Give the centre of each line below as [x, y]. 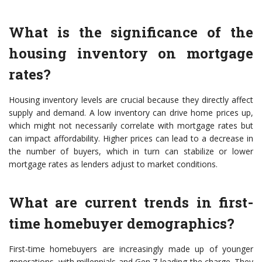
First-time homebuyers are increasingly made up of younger [131, 249]
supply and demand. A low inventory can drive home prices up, [131, 113]
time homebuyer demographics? [122, 224]
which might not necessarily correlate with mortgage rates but [131, 126]
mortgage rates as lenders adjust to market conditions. [113, 164]
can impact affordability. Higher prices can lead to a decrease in [131, 139]
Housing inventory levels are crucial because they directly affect [131, 100]
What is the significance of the [131, 32]
